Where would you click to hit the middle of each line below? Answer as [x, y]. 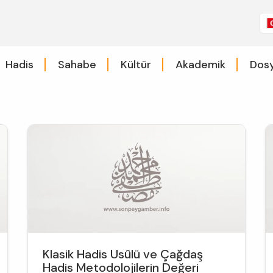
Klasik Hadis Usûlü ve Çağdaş [123, 254]
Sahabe [77, 64]
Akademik [200, 64]
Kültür [136, 64]
